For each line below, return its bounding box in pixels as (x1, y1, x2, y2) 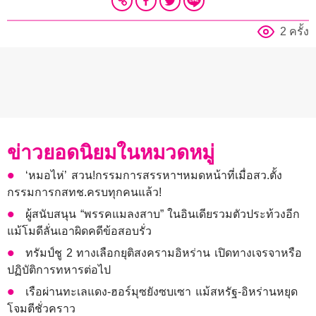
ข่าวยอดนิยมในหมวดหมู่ (7, 142, 214, 164)
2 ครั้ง (280, 25, 309, 38)
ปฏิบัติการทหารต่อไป (7, 264, 111, 276)
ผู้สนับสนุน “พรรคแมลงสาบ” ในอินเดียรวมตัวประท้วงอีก (25, 208, 300, 221)
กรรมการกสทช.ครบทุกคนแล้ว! (7, 186, 162, 199)
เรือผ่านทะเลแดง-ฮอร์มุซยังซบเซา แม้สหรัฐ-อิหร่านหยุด (25, 286, 298, 298)
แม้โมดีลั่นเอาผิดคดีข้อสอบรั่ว (7, 225, 152, 238)
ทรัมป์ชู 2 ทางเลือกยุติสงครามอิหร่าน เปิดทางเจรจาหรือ (25, 247, 303, 260)
